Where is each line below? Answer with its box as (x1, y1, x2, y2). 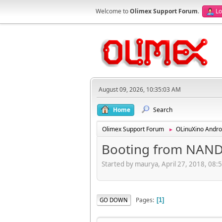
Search (153, 106, 172, 114)
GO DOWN (100, 196, 128, 204)
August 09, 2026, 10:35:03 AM (99, 85, 181, 94)
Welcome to (96, 7, 130, 15)
